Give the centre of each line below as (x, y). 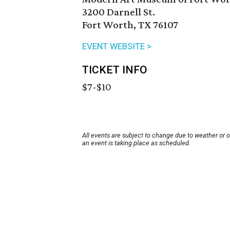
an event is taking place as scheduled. (136, 143)
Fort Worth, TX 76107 (130, 25)
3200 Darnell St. (119, 12)
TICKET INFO (115, 70)
